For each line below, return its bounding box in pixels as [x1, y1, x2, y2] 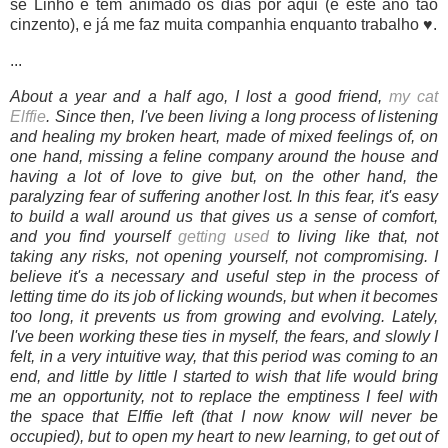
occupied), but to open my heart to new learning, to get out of [10, 427, 438, 445]
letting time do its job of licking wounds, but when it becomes [10, 287, 438, 305]
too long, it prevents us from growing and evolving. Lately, [10, 307, 438, 325]
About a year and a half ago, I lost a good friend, [10, 87, 389, 105]
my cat [388, 87, 439, 105]
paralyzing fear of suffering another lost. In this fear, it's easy [10, 187, 438, 205]
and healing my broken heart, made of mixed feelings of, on [10, 127, 438, 145]
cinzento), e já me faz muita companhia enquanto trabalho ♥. [10, 15, 437, 33]
